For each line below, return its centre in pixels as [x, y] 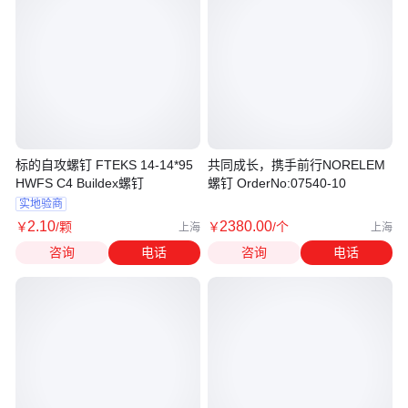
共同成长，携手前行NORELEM [296, 164]
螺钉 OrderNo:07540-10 [277, 183]
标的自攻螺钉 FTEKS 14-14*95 [104, 164]
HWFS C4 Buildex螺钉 [80, 183]
